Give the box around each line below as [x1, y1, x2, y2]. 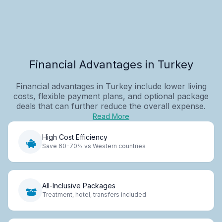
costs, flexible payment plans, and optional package [13, 91, 209, 101]
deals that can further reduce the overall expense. [16, 101, 206, 111]
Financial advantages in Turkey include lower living [15, 81, 207, 91]
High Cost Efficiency [42, 133, 108, 142]
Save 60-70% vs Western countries [42, 142, 146, 150]
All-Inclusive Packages [42, 181, 115, 190]
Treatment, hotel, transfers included [42, 191, 146, 199]
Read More [93, 111, 129, 120]
